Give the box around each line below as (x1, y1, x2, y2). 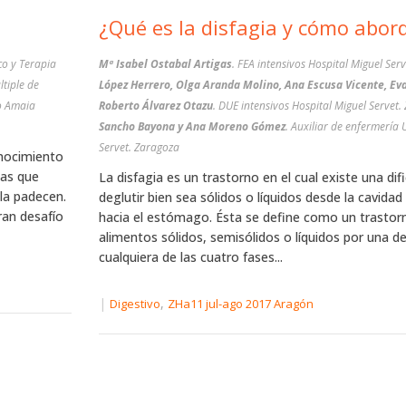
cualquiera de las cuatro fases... (98, 248, 283, 266)
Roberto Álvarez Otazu (98, 98, 213, 113)
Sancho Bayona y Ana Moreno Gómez (98, 119, 285, 134)
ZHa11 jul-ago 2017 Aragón (167, 295, 314, 313)
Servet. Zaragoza (98, 140, 179, 155)
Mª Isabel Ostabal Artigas (98, 56, 232, 72)
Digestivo (109, 295, 160, 313)
